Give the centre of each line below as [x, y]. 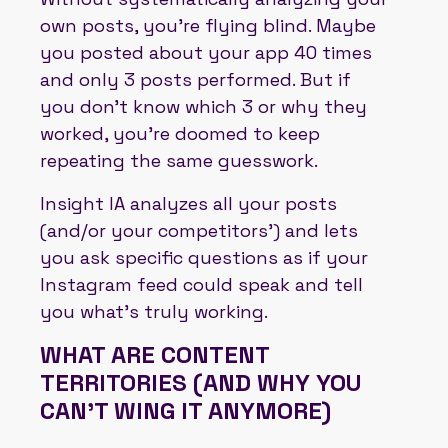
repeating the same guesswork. [179, 160]
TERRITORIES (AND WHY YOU [201, 382]
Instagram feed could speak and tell [201, 284]
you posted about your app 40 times [206, 52]
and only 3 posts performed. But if [195, 79]
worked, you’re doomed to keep [180, 133]
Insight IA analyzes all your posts [188, 203]
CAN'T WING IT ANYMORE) [185, 410]
